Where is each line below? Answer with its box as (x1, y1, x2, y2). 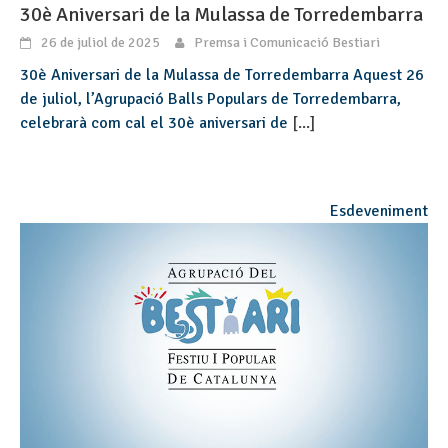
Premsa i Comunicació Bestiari (194, 33, 380, 51)
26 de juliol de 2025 (41, 33, 160, 51)
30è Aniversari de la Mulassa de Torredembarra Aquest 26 (20, 64, 424, 85)
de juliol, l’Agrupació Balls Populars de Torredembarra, (20, 88, 401, 109)
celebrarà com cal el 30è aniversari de (20, 112, 292, 133)
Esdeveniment (330, 200, 428, 221)
